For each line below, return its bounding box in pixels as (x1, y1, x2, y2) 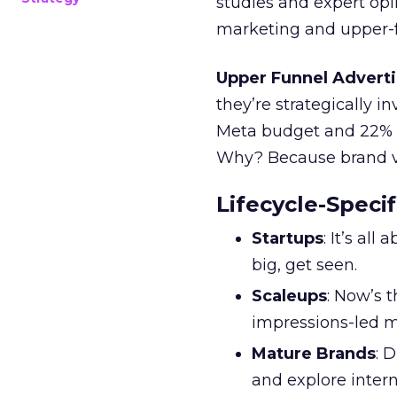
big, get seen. (252, 255, 357, 276)
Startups (252, 229, 323, 249)
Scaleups (252, 286, 327, 307)
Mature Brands (252, 344, 376, 364)
